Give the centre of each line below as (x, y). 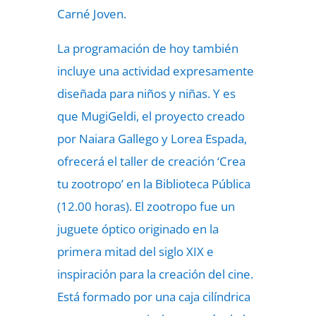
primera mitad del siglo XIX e (135, 251)
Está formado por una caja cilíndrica (153, 297)
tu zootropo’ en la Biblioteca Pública (153, 184)
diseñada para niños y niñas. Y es (146, 93)
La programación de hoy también (147, 48)
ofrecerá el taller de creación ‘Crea (151, 161)
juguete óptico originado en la (138, 229)
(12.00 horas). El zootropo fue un (146, 206)
